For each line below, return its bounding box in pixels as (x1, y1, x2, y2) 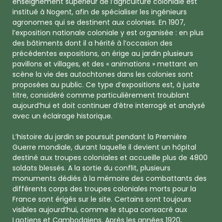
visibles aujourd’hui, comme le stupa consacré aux (12, 204, 187, 215)
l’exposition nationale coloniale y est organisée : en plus (12, 27, 204, 38)
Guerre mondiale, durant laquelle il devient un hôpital (12, 142, 196, 152)
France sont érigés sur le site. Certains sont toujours (12, 194, 191, 204)
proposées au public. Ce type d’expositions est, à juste (12, 79, 200, 90)
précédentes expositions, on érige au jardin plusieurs (12, 48, 193, 58)
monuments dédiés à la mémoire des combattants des (12, 173, 207, 183)
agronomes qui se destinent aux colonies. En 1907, (12, 17, 185, 27)
